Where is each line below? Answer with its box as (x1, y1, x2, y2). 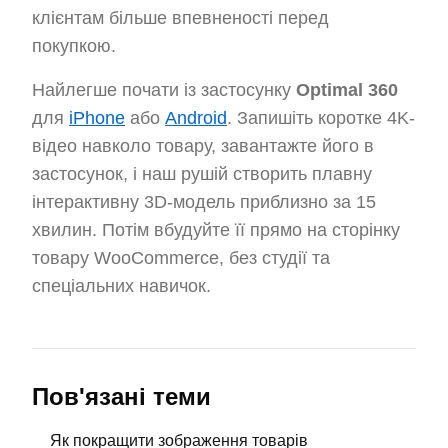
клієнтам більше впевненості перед (32, 8, 329, 28)
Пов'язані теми (32, 383, 211, 410)
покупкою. (32, 36, 116, 56)
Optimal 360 (296, 80, 398, 100)
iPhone (69, 108, 125, 128)
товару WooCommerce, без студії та (32, 248, 330, 268)
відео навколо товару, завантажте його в (32, 136, 374, 156)
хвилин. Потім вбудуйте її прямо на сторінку (32, 220, 400, 240)
